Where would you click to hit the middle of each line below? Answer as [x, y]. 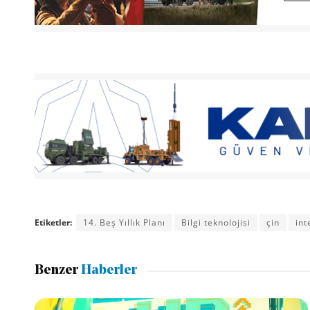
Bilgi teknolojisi [216, 222]
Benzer [56, 271]
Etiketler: [53, 222]
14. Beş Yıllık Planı [124, 222]
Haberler [107, 271]
